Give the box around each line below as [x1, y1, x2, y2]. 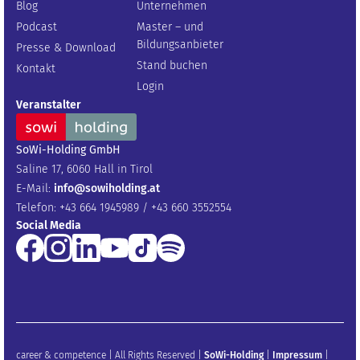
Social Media [16, 218, 81, 232]
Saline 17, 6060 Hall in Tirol [16, 162, 153, 176]
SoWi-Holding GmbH [16, 142, 121, 157]
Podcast [16, 19, 57, 34]
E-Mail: [16, 181, 54, 195]
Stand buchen [137, 58, 207, 72]
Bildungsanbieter [137, 37, 223, 51]
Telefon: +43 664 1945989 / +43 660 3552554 [16, 200, 231, 215]
